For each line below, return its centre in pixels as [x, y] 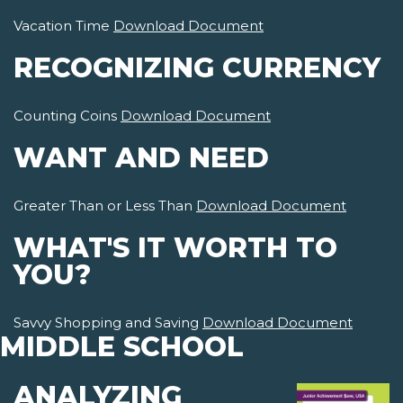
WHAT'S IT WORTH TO [175, 248]
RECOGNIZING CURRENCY [197, 68]
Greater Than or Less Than [105, 206]
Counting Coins [67, 116]
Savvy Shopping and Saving [108, 323]
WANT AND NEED [141, 158]
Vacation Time [63, 26]
